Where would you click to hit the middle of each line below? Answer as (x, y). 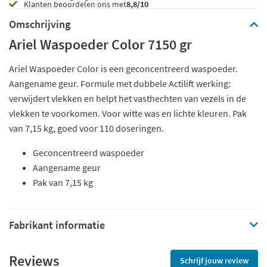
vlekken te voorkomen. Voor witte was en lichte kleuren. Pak (128, 113)
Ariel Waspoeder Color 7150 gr (100, 44)
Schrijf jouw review (214, 260)
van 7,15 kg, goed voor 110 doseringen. (86, 128)
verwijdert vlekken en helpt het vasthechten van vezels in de (128, 98)
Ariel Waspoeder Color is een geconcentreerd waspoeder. (123, 69)
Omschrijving (40, 24)
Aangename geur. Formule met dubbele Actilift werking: (120, 83)
